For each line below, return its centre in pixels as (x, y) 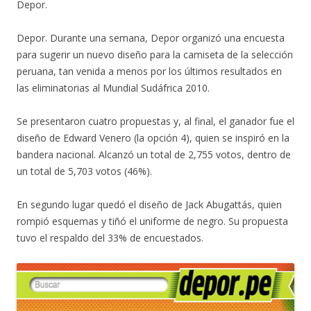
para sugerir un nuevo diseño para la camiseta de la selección (155, 54)
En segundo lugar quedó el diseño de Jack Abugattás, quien (149, 204)
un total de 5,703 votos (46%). (84, 171)
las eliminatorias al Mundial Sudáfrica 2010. (113, 88)
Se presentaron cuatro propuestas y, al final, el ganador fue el (155, 121)
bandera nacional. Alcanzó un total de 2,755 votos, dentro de (154, 154)
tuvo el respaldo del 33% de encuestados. (110, 238)
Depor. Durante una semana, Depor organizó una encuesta (151, 38)
